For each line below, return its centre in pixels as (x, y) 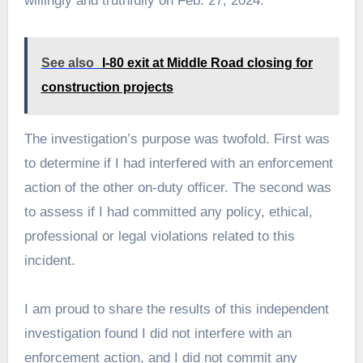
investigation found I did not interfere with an (158, 333)
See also (67, 62)
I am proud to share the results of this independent (176, 309)
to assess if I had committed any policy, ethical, (168, 211)
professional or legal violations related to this (159, 236)
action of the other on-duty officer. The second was (177, 187)
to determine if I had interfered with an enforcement (178, 163)
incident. (49, 260)
